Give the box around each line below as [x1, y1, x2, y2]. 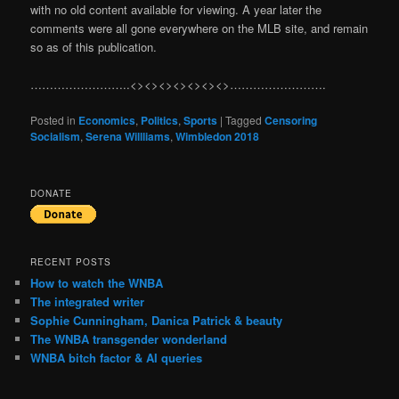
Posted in [30, 111, 77, 127]
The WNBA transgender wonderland [30, 330, 228, 348]
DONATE [30, 187, 73, 199]
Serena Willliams [85, 127, 171, 144]
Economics [78, 111, 136, 128]
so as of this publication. [30, 37, 158, 55]
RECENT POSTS [30, 256, 112, 269]
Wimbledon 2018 [175, 127, 260, 144]
